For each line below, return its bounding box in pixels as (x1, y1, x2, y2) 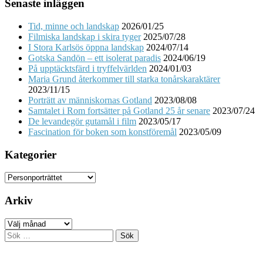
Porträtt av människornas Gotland (28, 95, 152, 105)
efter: (4, 239, 23, 249)
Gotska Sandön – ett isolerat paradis (28, 52, 161, 63)
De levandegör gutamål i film (28, 116, 136, 126)
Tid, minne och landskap (28, 21, 119, 31)
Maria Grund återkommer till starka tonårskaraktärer (28, 73, 220, 84)
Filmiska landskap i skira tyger (28, 31, 141, 42)
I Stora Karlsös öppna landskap (28, 42, 144, 52)
